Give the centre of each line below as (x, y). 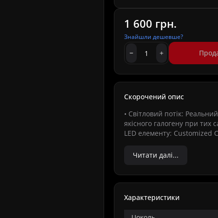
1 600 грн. (150, 23)
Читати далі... (156, 155)
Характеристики (152, 197)
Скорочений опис (154, 97)
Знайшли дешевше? (154, 37)
